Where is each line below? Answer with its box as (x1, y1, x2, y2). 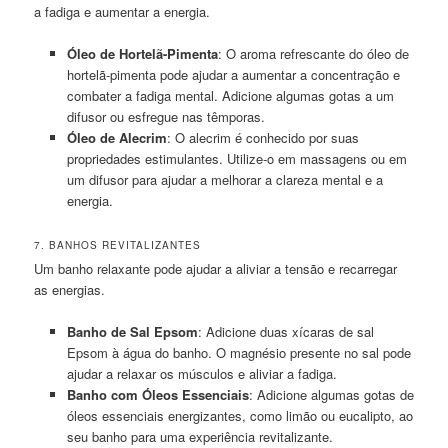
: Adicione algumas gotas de (248, 385, 414, 405)
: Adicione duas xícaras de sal (197, 322, 374, 342)
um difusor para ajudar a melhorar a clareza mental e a (66, 169, 383, 189)
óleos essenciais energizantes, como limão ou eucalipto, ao (66, 406, 413, 426)
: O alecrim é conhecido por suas (166, 127, 359, 147)
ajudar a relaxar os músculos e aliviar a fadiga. (66, 364, 337, 384)
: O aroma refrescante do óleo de (217, 43, 409, 63)
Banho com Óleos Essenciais (66, 385, 249, 405)
